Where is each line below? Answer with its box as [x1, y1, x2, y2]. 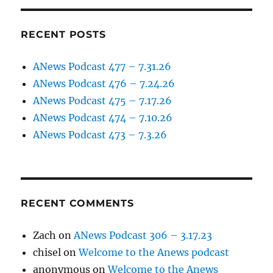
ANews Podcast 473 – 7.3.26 [33, 129, 168, 141]
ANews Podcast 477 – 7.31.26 [33, 60, 172, 73]
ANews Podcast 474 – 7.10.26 [33, 112, 173, 124]
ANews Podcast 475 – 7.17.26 [33, 94, 172, 107]
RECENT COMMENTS [21, 197, 134, 210]
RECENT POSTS [21, 29, 106, 41]
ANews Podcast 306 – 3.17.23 [74, 229, 213, 242]
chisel [33, 246, 62, 259]
